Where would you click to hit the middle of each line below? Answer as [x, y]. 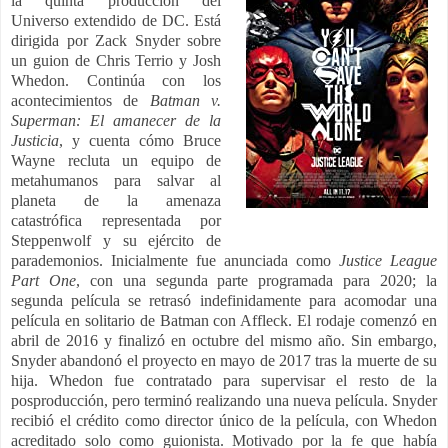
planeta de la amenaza [116, 200]
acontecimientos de [80, 100]
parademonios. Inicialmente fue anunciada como [175, 260]
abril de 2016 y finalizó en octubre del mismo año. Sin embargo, [224, 340]
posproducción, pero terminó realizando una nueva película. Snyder [224, 400]
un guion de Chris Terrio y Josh [116, 60]
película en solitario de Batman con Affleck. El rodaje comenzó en [224, 320]
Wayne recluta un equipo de [116, 160]
